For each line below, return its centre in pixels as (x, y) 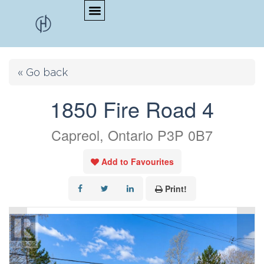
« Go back (43, 72)
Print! (176, 189)
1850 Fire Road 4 (132, 109)
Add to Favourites (137, 161)
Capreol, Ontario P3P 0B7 (132, 135)
